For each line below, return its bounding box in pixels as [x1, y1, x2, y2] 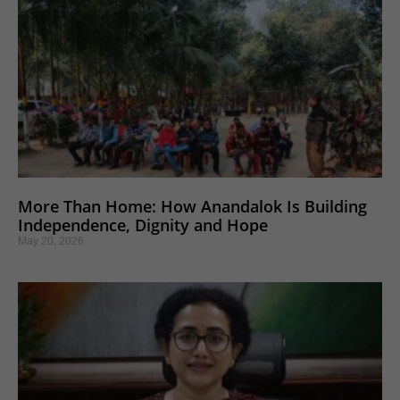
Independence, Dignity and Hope [18, 213, 268, 236]
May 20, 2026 [18, 234, 84, 247]
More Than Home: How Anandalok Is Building [18, 195, 367, 217]
